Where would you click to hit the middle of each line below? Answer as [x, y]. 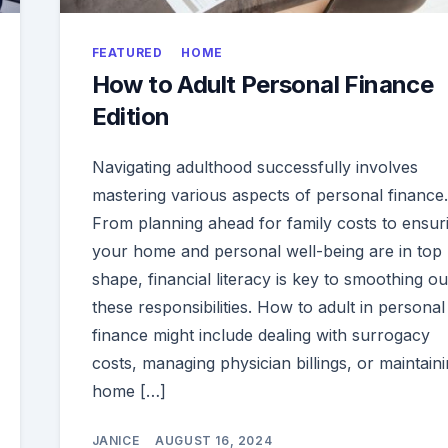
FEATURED [127, 53]
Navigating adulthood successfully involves [254, 167]
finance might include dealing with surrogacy [260, 335]
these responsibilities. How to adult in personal [268, 307]
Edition [130, 117]
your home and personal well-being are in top [266, 251]
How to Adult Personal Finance [262, 85]
